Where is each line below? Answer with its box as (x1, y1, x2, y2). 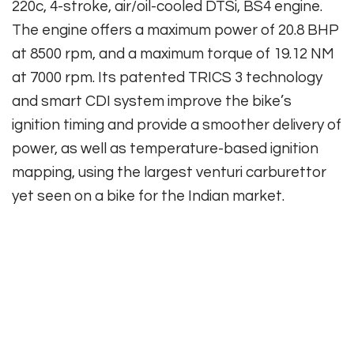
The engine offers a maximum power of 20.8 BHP (12, 21, 339, 38)
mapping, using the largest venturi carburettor (12, 164, 326, 180)
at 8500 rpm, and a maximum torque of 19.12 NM (12, 45, 334, 62)
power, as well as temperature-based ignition (12, 140, 318, 156)
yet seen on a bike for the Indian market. (12, 187, 284, 204)
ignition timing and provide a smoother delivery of (12, 116, 341, 133)
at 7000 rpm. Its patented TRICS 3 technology (12, 69, 322, 85)
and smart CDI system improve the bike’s (12, 92, 292, 109)
